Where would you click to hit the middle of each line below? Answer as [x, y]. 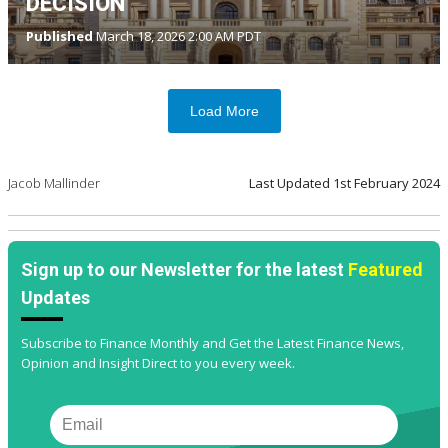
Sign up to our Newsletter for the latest [184, 270]
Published [59, 36]
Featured [385, 270]
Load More [224, 111]
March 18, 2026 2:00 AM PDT [177, 36]
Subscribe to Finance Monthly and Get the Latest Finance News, [212, 343]
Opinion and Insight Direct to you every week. [158, 363]
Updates [55, 298]
